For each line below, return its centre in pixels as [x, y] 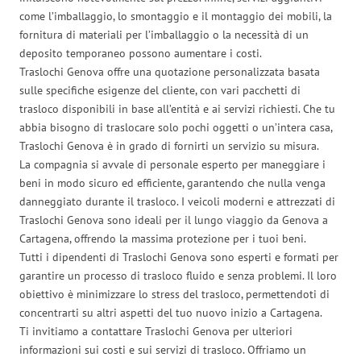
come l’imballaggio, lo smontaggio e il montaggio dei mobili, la [176, 16]
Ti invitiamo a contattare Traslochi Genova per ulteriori [156, 331]
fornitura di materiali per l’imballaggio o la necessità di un [164, 34]
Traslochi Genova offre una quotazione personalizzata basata [170, 71]
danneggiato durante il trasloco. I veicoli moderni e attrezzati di [177, 201]
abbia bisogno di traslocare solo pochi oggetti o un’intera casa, [176, 127]
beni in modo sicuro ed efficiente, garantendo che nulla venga [172, 183]
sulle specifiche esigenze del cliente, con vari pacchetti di [160, 90]
